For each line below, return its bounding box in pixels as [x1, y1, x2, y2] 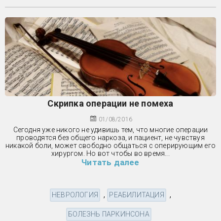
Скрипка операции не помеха [47, 98, 174, 109]
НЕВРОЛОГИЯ [51, 190, 98, 199]
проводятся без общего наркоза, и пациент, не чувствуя [16, 133, 205, 142]
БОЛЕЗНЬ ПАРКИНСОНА [68, 210, 149, 218]
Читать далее [81, 157, 140, 167]
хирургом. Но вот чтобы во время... [51, 149, 170, 157]
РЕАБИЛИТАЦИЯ [109, 190, 164, 199]
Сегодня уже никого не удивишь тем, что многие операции [13, 125, 208, 134]
